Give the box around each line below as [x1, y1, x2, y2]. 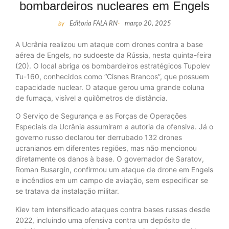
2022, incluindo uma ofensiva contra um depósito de [15, 215, 190, 224]
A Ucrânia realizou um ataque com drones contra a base [15, 40, 203, 49]
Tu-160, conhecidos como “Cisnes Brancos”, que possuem [15, 72, 209, 81]
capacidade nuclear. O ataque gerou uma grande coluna [15, 83, 204, 92]
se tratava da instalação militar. [15, 187, 119, 196]
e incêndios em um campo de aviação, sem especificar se [15, 176, 208, 185]
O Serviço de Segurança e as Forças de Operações [15, 111, 187, 121]
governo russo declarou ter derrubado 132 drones [15, 133, 182, 142]
